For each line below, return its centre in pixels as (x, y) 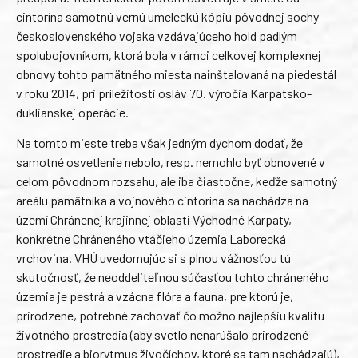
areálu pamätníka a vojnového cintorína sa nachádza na (162, 201)
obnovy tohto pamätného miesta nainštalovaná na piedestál (176, 74)
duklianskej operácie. (72, 112)
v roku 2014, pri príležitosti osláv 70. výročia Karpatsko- (164, 93)
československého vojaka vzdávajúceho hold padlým (157, 35)
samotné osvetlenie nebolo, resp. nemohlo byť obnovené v (171, 162)
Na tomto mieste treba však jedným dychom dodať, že (159, 143)
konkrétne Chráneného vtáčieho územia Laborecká (151, 239)
